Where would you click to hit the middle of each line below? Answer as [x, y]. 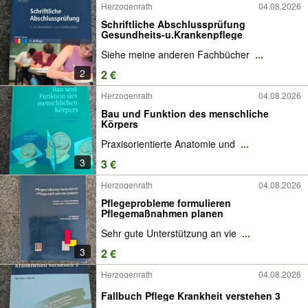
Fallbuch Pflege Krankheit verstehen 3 [229, 295]
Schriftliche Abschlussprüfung [173, 24]
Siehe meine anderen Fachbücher [177, 55]
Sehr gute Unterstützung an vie [170, 233]
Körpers [120, 123]
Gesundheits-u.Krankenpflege [172, 34]
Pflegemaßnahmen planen [162, 213]
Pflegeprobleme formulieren [166, 202]
